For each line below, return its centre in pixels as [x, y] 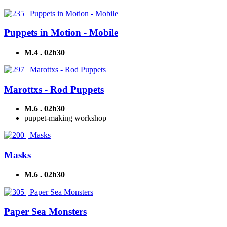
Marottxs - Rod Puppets [54, 89]
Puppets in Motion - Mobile [61, 33]
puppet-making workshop [65, 118]
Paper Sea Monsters [45, 211]
